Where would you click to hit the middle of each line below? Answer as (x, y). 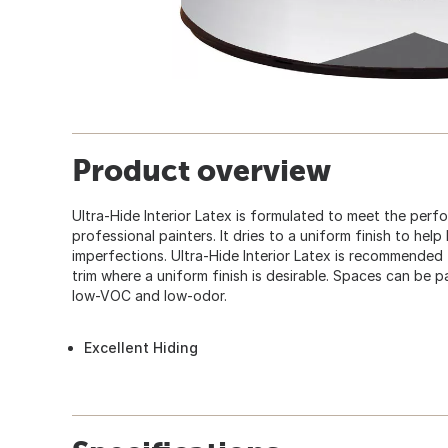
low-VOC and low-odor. (149, 295)
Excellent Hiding (141, 347)
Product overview (201, 169)
